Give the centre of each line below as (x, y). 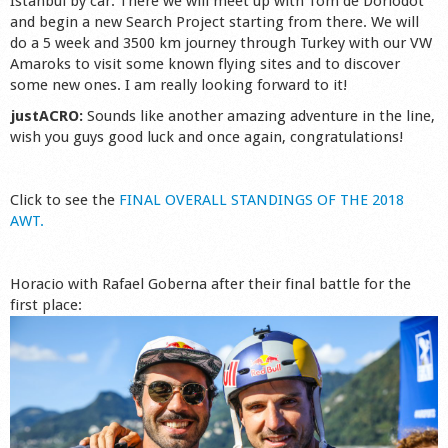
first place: (46, 305)
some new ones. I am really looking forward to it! (178, 84)
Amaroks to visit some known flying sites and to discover (205, 63)
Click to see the (64, 200)
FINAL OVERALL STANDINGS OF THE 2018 (261, 200)
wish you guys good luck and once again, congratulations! (206, 137)
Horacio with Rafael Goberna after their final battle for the (210, 284)
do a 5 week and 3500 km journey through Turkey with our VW (221, 42)
